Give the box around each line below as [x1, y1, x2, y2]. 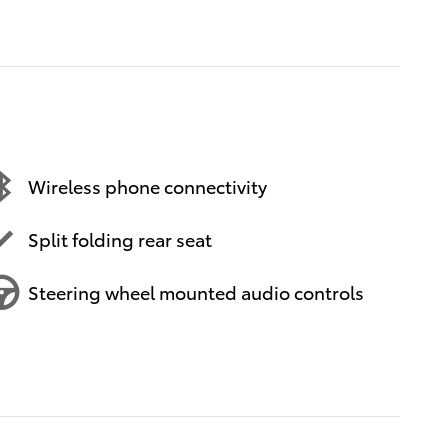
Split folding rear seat [28, 226, 212, 252]
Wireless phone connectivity [28, 173, 267, 199]
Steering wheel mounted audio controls [28, 279, 364, 305]
